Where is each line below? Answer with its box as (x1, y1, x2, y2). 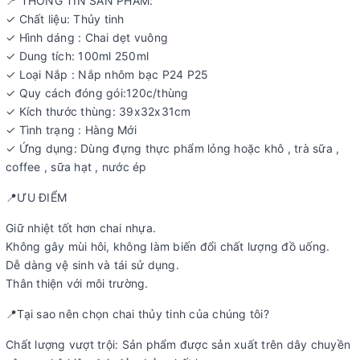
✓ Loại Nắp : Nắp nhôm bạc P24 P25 (6, 67, 209, 81)
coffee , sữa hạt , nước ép (6, 160, 147, 174)
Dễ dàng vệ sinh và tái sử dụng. (6, 258, 179, 272)
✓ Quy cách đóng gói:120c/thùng (6, 86, 189, 100)
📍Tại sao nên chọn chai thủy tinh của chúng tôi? (6, 307, 269, 321)
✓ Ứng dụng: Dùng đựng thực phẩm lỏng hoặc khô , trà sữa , (6, 141, 340, 155)
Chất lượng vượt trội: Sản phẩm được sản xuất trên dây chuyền (6, 337, 350, 351)
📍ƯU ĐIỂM (6, 190, 67, 204)
